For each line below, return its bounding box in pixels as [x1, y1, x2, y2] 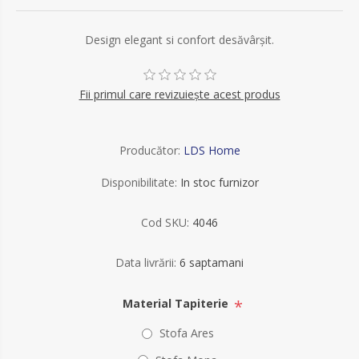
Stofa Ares [159, 325, 214, 341]
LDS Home [183, 143, 240, 158]
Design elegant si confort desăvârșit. [85, 32, 274, 47]
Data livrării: [115, 255, 176, 270]
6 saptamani [179, 255, 244, 270]
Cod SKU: [141, 215, 189, 230]
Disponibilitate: [100, 175, 177, 190]
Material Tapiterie [123, 296, 232, 312]
